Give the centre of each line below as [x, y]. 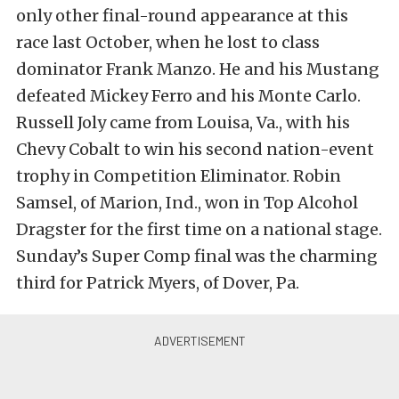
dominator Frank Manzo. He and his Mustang [198, 69]
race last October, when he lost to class [168, 42]
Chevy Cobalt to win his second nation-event [195, 149]
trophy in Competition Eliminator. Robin [179, 175]
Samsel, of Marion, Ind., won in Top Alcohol [187, 202]
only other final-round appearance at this [182, 15]
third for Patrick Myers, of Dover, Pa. [158, 282]
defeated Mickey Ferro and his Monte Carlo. [188, 95]
